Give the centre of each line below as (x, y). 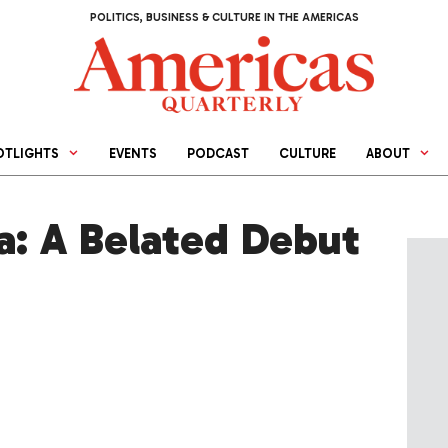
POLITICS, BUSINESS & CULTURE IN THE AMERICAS (224, 17)
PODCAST (218, 154)
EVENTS (133, 154)
